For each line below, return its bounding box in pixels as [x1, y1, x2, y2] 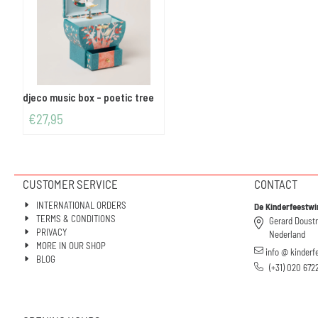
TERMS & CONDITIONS [36, 213, 116, 225]
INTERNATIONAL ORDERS [36, 199, 127, 212]
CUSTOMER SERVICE [23, 177, 118, 192]
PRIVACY [36, 226, 67, 238]
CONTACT [253, 177, 297, 192]
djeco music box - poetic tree [23, 91, 154, 104]
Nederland [268, 229, 305, 241]
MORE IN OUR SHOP [36, 240, 106, 252]
